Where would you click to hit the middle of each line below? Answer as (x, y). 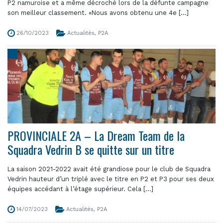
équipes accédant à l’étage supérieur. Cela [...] (80, 189)
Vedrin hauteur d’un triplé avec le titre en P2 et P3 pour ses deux (111, 179)
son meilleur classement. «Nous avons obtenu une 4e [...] (98, 13)
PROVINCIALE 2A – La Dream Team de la (96, 135)
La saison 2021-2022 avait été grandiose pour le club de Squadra (109, 169)
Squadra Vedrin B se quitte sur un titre (91, 149)
